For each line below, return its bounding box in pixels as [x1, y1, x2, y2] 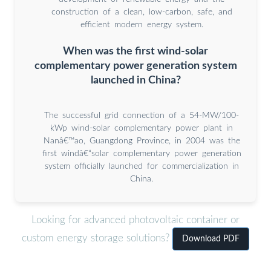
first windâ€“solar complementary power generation [42, 149, 241, 158]
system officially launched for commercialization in [44, 162, 239, 171]
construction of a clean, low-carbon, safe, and [51, 8, 232, 17]
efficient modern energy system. [80, 21, 203, 30]
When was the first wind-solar [63, 45, 208, 56]
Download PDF [182, 235, 240, 244]
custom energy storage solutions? [22, 233, 172, 244]
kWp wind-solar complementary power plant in [50, 123, 233, 132]
